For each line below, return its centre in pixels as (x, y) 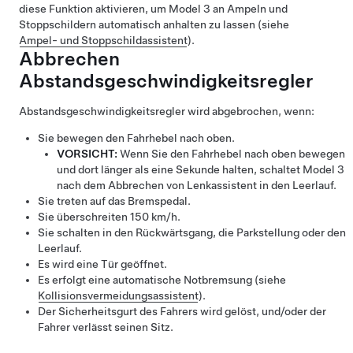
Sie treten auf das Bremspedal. (114, 201)
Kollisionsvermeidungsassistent (118, 296)
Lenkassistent (222, 186)
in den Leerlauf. (297, 186)
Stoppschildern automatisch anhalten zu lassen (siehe (154, 25)
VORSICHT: (87, 154)
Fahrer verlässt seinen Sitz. (106, 327)
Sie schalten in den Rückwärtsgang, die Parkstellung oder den (192, 233)
